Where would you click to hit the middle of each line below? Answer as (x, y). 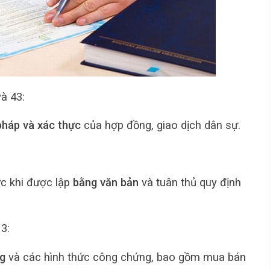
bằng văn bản (106, 182)
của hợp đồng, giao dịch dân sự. (161, 125)
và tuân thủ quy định (190, 182)
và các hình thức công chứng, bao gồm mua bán (126, 257)
